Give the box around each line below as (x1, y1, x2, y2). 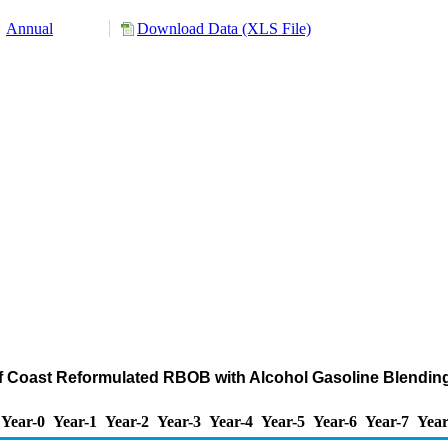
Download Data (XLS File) (137, 20, 311, 37)
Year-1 (53, 413, 97, 430)
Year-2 (105, 413, 149, 430)
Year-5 (261, 413, 305, 430)
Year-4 (209, 413, 253, 430)
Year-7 (365, 413, 409, 430)
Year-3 (157, 413, 201, 430)
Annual (6, 20, 53, 37)
